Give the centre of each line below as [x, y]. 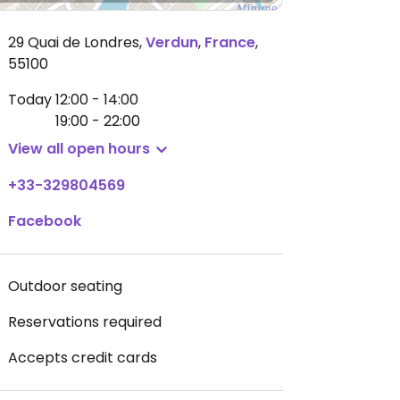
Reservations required [85, 322]
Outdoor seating [65, 286]
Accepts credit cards [83, 358]
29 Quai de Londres [74, 42]
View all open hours [79, 149]
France [230, 42]
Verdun [172, 42]
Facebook [45, 221]
